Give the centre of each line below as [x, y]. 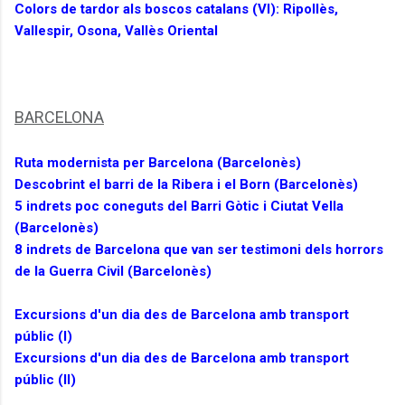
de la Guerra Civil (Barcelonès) [113, 272]
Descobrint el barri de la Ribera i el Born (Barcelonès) [186, 185]
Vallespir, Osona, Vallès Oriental [116, 31]
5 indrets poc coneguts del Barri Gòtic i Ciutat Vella [179, 207]
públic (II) [45, 380]
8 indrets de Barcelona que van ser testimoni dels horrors [199, 250]
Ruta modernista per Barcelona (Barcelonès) [158, 163]
